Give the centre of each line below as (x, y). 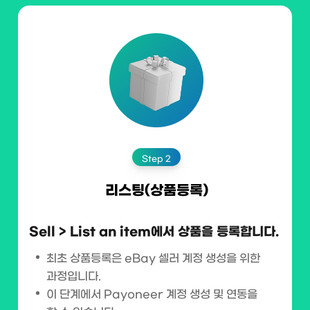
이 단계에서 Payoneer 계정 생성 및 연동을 (152, 294)
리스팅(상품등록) (156, 191)
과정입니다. (74, 276)
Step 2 (156, 159)
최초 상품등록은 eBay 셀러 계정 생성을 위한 (153, 258)
